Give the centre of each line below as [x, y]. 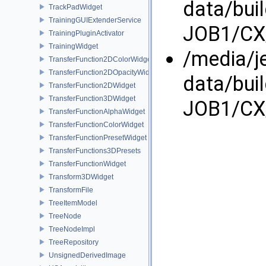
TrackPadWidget [75, 7]
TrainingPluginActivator [86, 33]
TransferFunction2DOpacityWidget [104, 72]
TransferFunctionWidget [87, 164]
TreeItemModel [73, 203]
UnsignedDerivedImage [87, 255]
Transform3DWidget [81, 177]
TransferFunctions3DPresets [95, 151]
